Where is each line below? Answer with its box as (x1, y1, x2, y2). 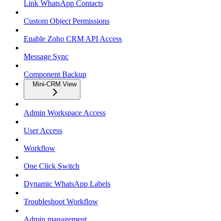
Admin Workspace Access (24, 108, 106, 117)
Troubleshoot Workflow (24, 197, 98, 206)
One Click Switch (24, 161, 79, 170)
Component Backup (24, 70, 86, 78)
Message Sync (24, 52, 69, 61)
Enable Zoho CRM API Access (24, 34, 122, 43)
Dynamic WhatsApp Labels (24, 179, 110, 188)
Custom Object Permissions (24, 16, 110, 25)
